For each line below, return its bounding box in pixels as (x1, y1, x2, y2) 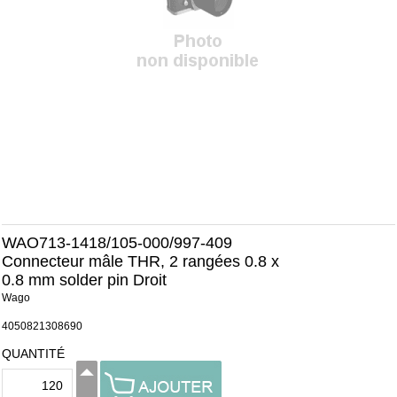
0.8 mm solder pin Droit (2, 271, 167, 289)
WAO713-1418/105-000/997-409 (2, 234, 232, 252)
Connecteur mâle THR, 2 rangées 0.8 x (2, 253, 279, 270)
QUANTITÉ (2, 346, 65, 361)
